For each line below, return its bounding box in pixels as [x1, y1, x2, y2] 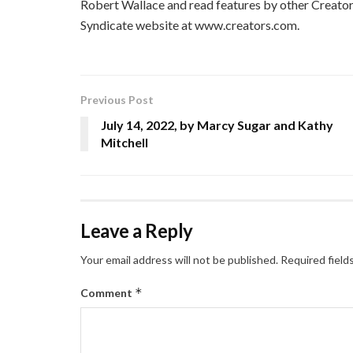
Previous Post [80, 93, 154, 107]
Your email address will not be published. [80, 253, 278, 267]
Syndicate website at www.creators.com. [80, 17, 299, 33]
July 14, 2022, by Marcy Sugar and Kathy [101, 117, 333, 133]
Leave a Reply [80, 219, 193, 243]
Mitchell [101, 135, 148, 150]
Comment [80, 286, 135, 300]
